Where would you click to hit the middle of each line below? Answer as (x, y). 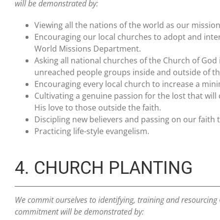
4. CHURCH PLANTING (104, 168)
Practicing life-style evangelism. (92, 131)
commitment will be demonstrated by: (79, 212)
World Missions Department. (88, 49)
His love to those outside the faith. (98, 108)
